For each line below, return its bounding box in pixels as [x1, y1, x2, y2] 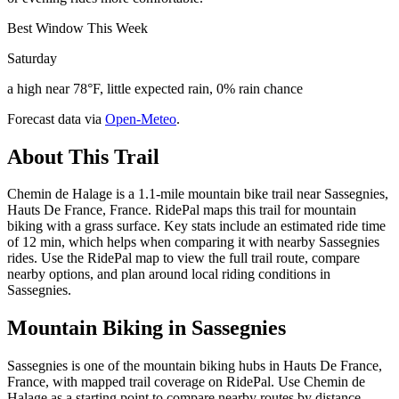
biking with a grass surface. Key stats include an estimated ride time [7, 218, 386, 234]
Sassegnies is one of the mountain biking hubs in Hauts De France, [7, 358, 382, 374]
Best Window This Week [7, 20, 148, 36]
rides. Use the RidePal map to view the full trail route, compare [7, 250, 360, 266]
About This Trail [7, 144, 159, 168]
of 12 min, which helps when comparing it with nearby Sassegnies [7, 234, 379, 250]
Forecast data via [7, 110, 102, 126]
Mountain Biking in [7, 316, 191, 340]
